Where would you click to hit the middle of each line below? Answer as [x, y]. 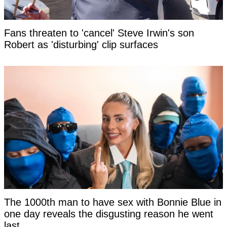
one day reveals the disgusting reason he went [109, 214]
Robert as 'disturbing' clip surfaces [81, 45]
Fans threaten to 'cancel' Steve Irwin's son [99, 33]
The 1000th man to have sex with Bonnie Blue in [113, 202]
